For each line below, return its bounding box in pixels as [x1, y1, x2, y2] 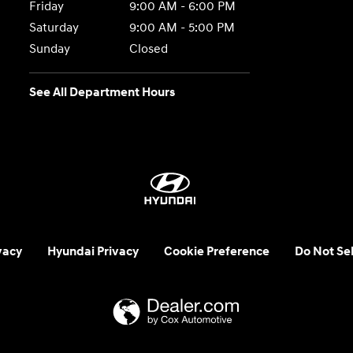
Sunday [29, 42, 71, 57]
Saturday [29, 20, 80, 35]
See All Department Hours [29, 85, 176, 100]
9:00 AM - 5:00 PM [128, 20, 235, 35]
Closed [128, 42, 168, 57]
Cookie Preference [163, 244, 269, 259]
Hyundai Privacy [46, 244, 139, 259]
